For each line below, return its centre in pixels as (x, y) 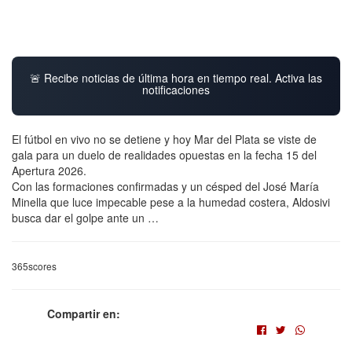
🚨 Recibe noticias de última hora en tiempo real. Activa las (176, 77)
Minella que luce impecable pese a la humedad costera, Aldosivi (171, 202)
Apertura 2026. (49, 170)
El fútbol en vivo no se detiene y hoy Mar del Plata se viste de (164, 139)
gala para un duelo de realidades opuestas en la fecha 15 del (164, 154)
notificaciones (176, 89)
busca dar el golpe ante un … (85, 217)
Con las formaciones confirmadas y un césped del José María (165, 186)
